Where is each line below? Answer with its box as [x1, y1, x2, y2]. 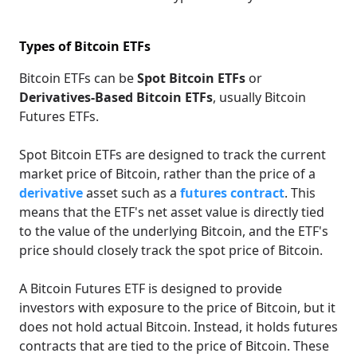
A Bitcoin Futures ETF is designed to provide [19, 280, 282, 297]
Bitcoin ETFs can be [19, 69, 137, 87]
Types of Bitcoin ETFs [19, 37, 151, 55]
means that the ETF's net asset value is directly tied [19, 203, 324, 221]
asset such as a [83, 184, 180, 202]
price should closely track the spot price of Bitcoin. [19, 241, 323, 259]
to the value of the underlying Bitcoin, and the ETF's [19, 222, 328, 240]
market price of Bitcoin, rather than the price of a [19, 165, 316, 182]
